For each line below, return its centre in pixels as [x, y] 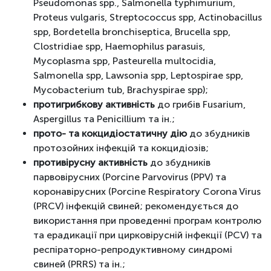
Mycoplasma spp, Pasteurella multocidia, [125, 60]
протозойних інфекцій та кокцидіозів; [121, 148]
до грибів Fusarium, [200, 104]
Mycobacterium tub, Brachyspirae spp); [121, 90]
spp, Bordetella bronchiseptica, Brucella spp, [132, 31]
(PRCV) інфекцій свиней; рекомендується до [136, 206]
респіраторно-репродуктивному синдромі [133, 249]
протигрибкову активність [94, 104]
